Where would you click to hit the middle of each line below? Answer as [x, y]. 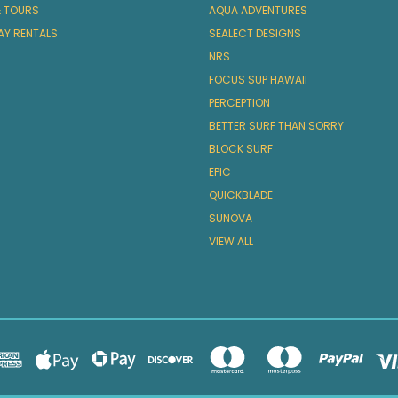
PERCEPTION [239, 103]
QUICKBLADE [240, 195]
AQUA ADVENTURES [258, 11]
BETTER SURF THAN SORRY [276, 126]
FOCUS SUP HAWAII [258, 80]
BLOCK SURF [240, 149]
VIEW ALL [231, 242]
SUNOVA [230, 219]
